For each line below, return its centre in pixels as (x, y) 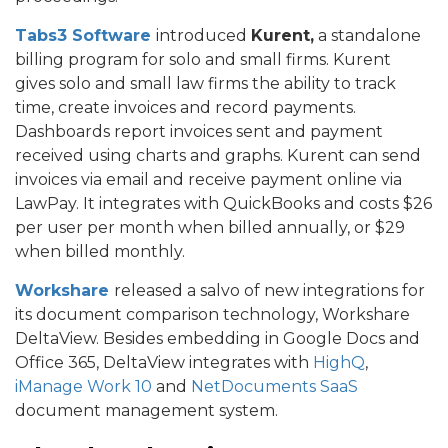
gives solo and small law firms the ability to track (205, 83)
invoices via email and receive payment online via (208, 179)
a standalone (367, 35)
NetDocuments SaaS (274, 386)
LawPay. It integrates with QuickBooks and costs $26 (223, 203)
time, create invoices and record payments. (185, 107)
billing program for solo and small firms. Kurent (203, 59)
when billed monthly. (100, 251)
